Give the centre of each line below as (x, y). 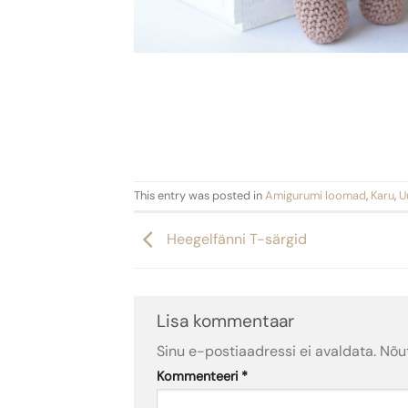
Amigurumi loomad (316, 195)
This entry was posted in (199, 195)
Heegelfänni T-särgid (235, 239)
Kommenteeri (199, 376)
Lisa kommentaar (228, 321)
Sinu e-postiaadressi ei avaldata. (266, 351)
